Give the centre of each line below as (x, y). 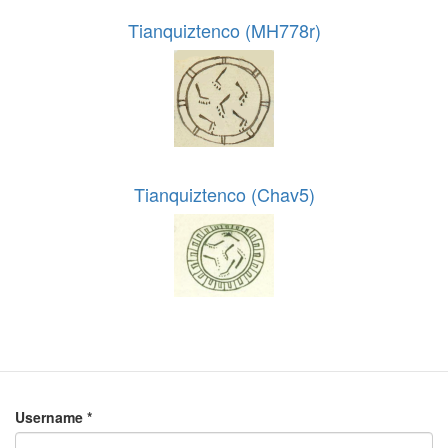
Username (51, 417)
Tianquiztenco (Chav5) (224, 194)
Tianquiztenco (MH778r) (224, 30)
